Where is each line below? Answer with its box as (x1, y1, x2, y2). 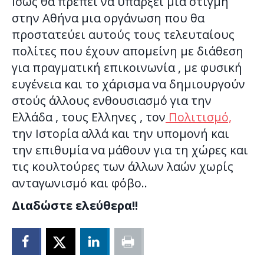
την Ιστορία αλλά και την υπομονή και (12, 126, 229, 142)
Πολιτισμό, (166, 109, 232, 126)
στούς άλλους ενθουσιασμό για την (12, 93, 212, 109)
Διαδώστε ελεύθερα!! (12, 197, 138, 214)
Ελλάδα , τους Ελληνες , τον (12, 109, 166, 126)
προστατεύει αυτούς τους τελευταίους (12, 27, 235, 43)
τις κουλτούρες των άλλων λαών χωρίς (12, 159, 233, 175)
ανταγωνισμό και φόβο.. (12, 175, 147, 192)
